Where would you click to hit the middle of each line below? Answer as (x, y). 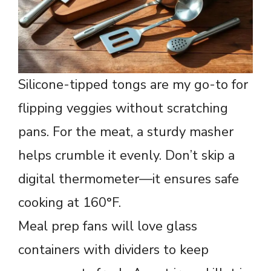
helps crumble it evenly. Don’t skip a (126, 155)
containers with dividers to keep (113, 250)
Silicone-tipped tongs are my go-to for (133, 84)
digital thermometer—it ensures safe (129, 179)
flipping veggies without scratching (123, 108)
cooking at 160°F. (70, 202)
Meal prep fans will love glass (108, 226)
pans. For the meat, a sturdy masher (126, 132)
